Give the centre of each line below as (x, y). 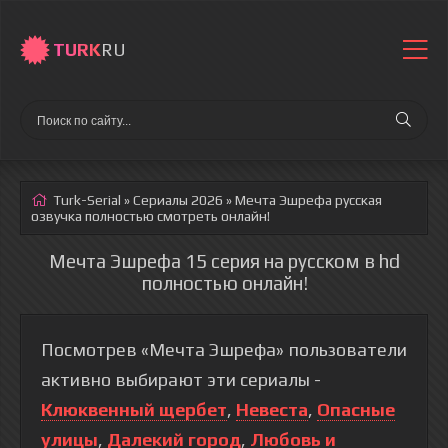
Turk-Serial (87, 200)
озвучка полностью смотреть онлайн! (150, 216)
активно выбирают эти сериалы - (181, 379)
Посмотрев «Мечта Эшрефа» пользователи (224, 349)
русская (357, 200)
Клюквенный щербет (134, 409)
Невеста (272, 409)
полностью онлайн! (224, 283)
